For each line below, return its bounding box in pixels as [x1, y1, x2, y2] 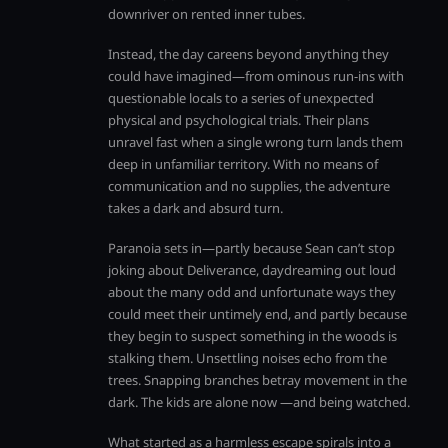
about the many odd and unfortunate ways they [108, 283, 396, 301]
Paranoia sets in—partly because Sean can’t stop [108, 239, 395, 257]
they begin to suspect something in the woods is [108, 327, 397, 345]
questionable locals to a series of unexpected [108, 89, 374, 107]
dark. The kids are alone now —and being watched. [108, 393, 410, 411]
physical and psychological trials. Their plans [108, 111, 369, 129]
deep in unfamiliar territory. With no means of [108, 155, 378, 173]
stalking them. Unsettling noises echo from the [108, 349, 387, 367]
